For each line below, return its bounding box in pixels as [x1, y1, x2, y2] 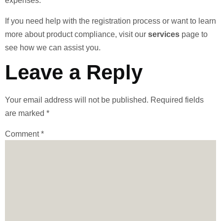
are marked [5, 109, 46, 117]
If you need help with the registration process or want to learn [5, 16, 216, 25]
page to [180, 30, 208, 38]
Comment [5, 130, 41, 139]
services [148, 30, 180, 38]
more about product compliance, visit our [5, 30, 148, 38]
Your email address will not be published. [5, 95, 148, 104]
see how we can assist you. [5, 43, 101, 52]
